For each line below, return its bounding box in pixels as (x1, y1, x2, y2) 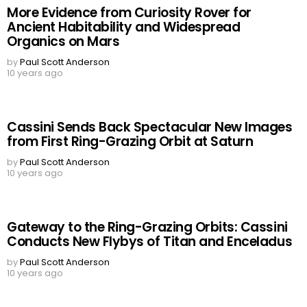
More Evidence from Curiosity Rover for (7, 3, 251, 23)
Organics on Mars (7, 32, 120, 51)
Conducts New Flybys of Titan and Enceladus (7, 232, 293, 251)
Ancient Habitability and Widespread (7, 18, 241, 37)
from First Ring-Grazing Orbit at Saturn (7, 132, 254, 151)
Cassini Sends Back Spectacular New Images (7, 118, 293, 137)
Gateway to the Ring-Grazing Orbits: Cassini (7, 218, 288, 237)
